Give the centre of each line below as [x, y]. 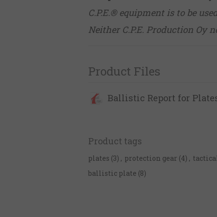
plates [99, 158]
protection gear [151, 158]
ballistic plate [112, 173]
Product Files [124, 71]
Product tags [115, 141]
